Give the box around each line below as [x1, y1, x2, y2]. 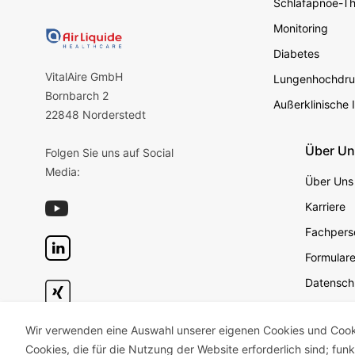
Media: [45, 164, 80, 178]
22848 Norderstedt [45, 107, 146, 121]
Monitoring [273, 21, 329, 35]
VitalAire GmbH [45, 69, 123, 83]
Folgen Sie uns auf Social [45, 145, 174, 159]
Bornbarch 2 [45, 88, 109, 102]
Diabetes [273, 47, 320, 60]
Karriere [305, 200, 346, 213]
